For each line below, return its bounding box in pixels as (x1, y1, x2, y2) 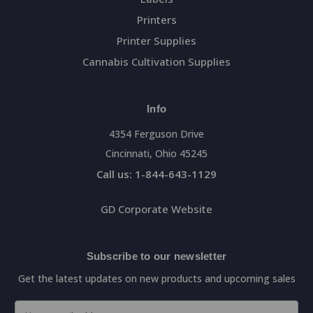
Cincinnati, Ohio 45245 (105, 146, 208, 160)
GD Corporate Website (101, 201, 212, 216)
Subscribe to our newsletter (86, 249, 227, 262)
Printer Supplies (117, 33, 196, 48)
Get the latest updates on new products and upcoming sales (17, 272, 296, 286)
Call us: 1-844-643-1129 (96, 166, 217, 181)
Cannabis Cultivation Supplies (82, 54, 231, 68)
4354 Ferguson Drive (109, 126, 204, 140)
